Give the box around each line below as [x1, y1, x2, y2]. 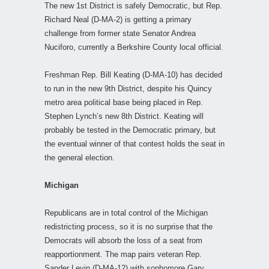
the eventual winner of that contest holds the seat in [44, 139, 225, 148]
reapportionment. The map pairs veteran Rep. [44, 249, 202, 259]
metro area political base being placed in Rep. [44, 97, 203, 107]
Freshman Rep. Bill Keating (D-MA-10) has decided [44, 70, 222, 79]
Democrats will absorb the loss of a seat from [44, 235, 202, 245]
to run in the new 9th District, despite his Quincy [44, 83, 212, 93]
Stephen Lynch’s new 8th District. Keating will [44, 111, 204, 121]
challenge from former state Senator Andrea [44, 28, 196, 38]
